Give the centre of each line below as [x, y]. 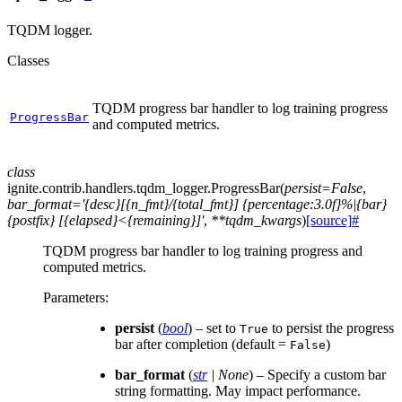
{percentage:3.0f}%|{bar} [315, 204]
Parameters [74, 297]
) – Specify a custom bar [317, 374]
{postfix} [31, 220]
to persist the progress [331, 328]
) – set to [214, 328]
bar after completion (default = [202, 344]
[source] [329, 220]
